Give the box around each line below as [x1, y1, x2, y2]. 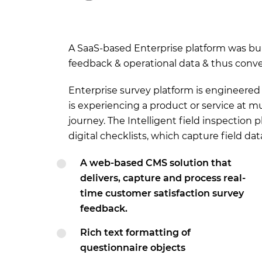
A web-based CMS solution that [80, 157, 232, 168]
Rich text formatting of [80, 227, 191, 238]
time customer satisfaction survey [80, 188, 244, 199]
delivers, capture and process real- [80, 173, 246, 184]
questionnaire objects [80, 242, 185, 253]
